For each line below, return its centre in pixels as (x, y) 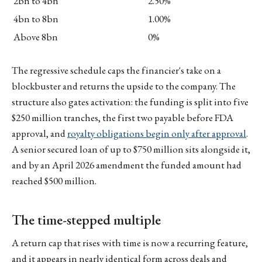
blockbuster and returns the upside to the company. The (124, 86)
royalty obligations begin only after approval (157, 134)
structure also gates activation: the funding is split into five (130, 102)
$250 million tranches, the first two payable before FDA (123, 118)
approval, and (39, 134)
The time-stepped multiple (86, 219)
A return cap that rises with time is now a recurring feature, (130, 243)
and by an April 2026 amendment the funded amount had (127, 165)
